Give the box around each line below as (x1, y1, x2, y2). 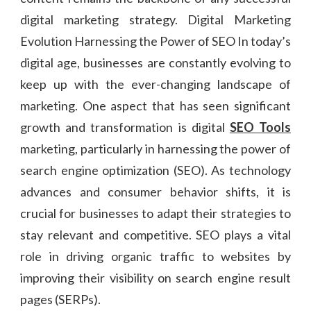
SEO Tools (229, 119, 292, 135)
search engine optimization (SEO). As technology (20, 162, 291, 178)
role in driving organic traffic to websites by (20, 248, 291, 264)
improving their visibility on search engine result (20, 269, 291, 285)
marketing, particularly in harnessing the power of (20, 140, 291, 156)
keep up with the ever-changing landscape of (20, 76, 291, 92)
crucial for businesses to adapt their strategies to (20, 205, 291, 221)
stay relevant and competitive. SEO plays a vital (20, 226, 291, 242)
